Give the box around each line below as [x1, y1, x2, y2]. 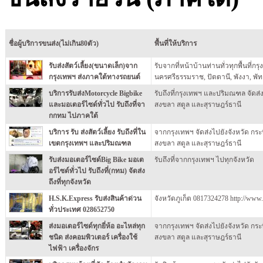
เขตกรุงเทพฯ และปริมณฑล [48, 139, 131, 147]
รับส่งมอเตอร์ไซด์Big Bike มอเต [48, 155, 144, 164]
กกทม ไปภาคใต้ [48, 111, 98, 120]
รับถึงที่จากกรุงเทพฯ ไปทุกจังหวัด [154, 155, 254, 164]
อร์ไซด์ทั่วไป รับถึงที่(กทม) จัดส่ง [48, 166, 145, 175]
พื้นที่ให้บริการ [154, 39, 197, 48]
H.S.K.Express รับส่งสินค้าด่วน [48, 194, 141, 203]
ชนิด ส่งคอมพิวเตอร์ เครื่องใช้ [48, 232, 137, 241]
